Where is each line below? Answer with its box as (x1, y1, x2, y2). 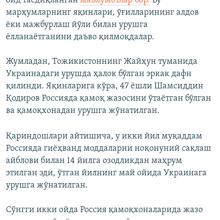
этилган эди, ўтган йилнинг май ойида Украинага (6, 168, 207, 178)
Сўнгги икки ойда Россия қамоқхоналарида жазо (6, 205, 203, 215)
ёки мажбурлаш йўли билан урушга (6, 20, 148, 29)
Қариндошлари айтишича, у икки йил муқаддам (6, 131, 202, 141)
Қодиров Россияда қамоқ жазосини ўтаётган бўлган (6, 93, 211, 103)
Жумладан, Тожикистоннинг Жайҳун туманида (6, 56, 197, 66)
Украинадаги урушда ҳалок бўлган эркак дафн (6, 69, 192, 79)
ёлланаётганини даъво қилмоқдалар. (6, 32, 154, 42)
